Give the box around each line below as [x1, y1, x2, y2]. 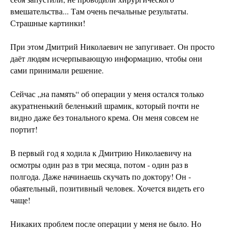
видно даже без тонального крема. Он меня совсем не [10, 112, 199, 123]
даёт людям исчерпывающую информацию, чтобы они [10, 53, 202, 64]
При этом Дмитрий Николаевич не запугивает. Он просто [10, 41, 215, 52]
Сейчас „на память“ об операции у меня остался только [10, 88, 204, 100]
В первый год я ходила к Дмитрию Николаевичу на [10, 147, 191, 159]
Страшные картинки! [10, 17, 85, 29]
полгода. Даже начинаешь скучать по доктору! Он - [10, 171, 191, 182]
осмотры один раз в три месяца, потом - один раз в [10, 159, 188, 170]
